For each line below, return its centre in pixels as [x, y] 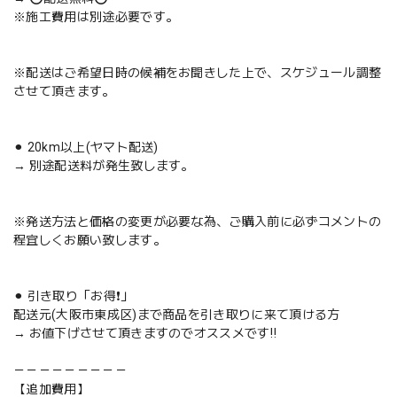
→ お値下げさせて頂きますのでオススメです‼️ [145, 333]
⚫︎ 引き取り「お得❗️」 [74, 296]
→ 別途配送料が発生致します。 [104, 165]
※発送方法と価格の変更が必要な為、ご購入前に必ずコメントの [198, 221]
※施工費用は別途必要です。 [96, 16]
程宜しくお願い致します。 [90, 240]
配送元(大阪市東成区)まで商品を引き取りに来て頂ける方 [177, 314]
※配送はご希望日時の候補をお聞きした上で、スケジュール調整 [198, 72]
